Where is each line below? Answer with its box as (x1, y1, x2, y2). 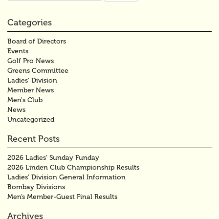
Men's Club (7, 95, 43, 104)
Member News (7, 86, 54, 94)
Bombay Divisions (7, 182, 65, 191)
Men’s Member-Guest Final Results (7, 192, 117, 201)
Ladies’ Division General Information (7, 173, 126, 181)
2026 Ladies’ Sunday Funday (7, 153, 99, 162)
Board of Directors (7, 37, 66, 45)
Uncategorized (7, 115, 54, 124)
